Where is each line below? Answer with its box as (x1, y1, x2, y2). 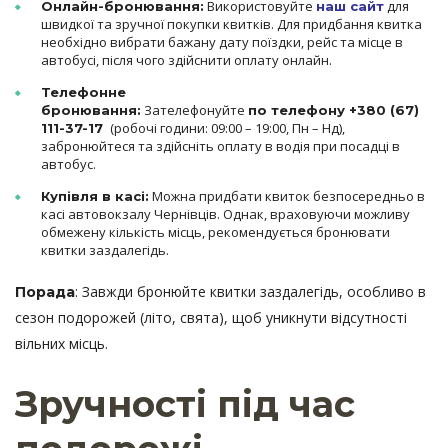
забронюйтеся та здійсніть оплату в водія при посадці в (41, 137, 400, 156)
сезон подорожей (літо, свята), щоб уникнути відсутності (15, 308, 407, 328)
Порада (15, 283, 75, 302)
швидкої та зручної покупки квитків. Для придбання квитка (41, 15, 422, 34)
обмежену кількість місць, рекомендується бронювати (41, 223, 390, 242)
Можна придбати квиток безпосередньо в (149, 187, 425, 206)
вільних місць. (15, 334, 108, 354)
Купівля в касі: (41, 188, 149, 205)
